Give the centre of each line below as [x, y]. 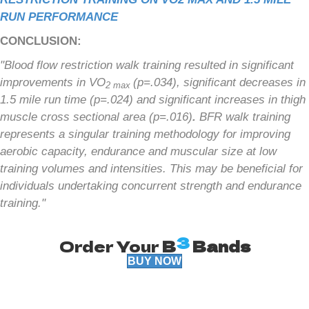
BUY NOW [154, 261]
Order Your [110, 245]
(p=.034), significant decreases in [219, 82]
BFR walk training [245, 117]
